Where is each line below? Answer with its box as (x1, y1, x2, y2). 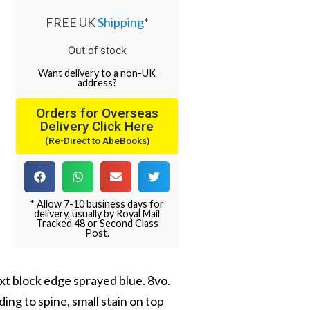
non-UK (120, 67, 156, 80)
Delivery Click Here (40, 118, 154, 134)
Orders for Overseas (35, 104, 158, 121)
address (77, 77, 113, 89)
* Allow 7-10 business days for (30, 197, 165, 210)
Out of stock (67, 44, 127, 57)
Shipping (97, 15, 144, 30)
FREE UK (45, 15, 98, 30)
